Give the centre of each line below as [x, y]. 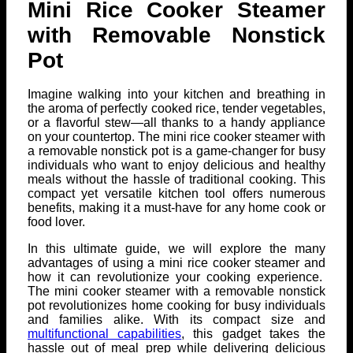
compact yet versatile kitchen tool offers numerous [176, 194]
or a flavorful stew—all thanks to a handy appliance [176, 123]
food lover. [56, 222]
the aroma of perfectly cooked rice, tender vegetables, [176, 109]
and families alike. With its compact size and [176, 320]
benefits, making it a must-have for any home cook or [176, 208]
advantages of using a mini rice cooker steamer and [176, 263]
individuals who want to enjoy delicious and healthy [176, 165]
